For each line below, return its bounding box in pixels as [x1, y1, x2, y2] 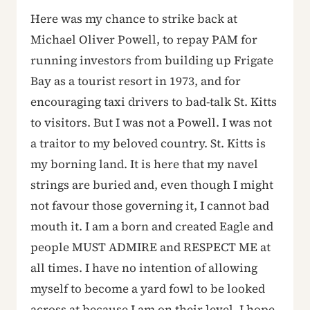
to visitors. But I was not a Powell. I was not [30, 113, 272, 131]
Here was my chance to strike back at [30, 10, 237, 27]
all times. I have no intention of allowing [30, 259, 257, 276]
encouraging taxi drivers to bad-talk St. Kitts [30, 93, 277, 110]
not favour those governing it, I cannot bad [30, 197, 269, 214]
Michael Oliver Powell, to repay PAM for [30, 30, 257, 48]
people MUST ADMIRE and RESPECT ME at [30, 238, 271, 255]
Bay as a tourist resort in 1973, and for [30, 72, 241, 89]
